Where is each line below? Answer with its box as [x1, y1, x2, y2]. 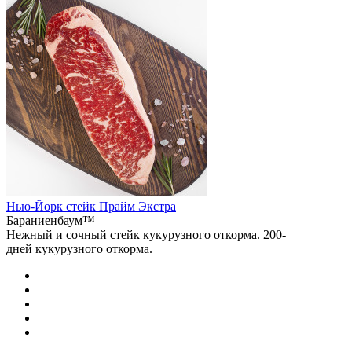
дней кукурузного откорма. [6, 241, 152, 255]
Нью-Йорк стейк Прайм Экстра [6, 199, 176, 213]
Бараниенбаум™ [6, 213, 95, 227]
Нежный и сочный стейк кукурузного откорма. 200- [6, 227, 286, 241]
